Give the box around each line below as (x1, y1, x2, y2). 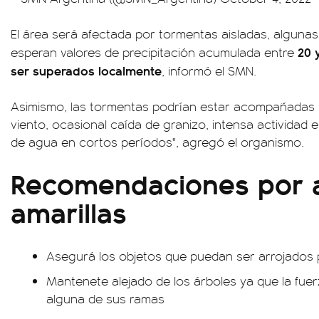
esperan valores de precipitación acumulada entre (11, 43, 298, 61)
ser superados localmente (11, 61, 162, 79)
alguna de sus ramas (46, 290, 164, 307)
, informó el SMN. (162, 62, 256, 79)
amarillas (11, 191, 127, 231)
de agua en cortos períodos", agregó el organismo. (11, 133, 304, 150)
